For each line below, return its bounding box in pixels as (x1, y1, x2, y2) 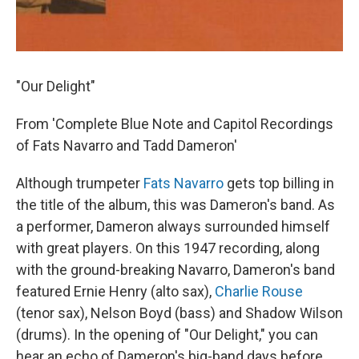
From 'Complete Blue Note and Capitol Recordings (16, 115, 333, 132)
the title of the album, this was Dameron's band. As (16, 196, 335, 213)
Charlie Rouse (215, 283, 303, 300)
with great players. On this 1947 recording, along (16, 240, 320, 256)
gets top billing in (224, 175, 334, 192)
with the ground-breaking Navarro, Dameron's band (16, 261, 335, 278)
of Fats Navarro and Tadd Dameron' (16, 137, 237, 154)
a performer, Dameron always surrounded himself (16, 218, 330, 235)
